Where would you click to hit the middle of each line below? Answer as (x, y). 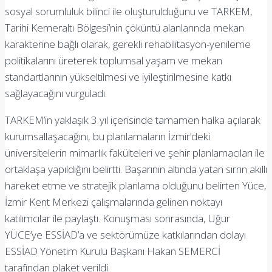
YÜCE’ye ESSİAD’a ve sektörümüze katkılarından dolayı (125, 234)
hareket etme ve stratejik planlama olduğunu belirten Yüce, (136, 185)
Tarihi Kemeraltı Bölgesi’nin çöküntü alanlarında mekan (124, 27)
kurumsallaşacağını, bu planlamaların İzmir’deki (107, 136)
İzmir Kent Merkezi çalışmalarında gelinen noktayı (114, 202)
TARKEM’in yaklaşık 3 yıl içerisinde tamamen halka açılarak (133, 120)
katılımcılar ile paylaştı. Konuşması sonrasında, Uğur (117, 218)
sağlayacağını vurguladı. (56, 93)
